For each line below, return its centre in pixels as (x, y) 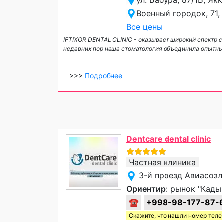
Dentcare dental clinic (168, 139)
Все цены (144, 27)
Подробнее (104, 75)
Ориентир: (147, 189)
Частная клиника (162, 162)
